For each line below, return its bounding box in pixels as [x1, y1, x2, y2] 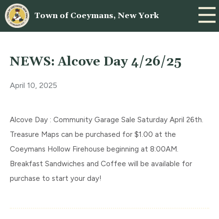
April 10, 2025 [10, 81, 57, 90]
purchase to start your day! [10, 174, 102, 183]
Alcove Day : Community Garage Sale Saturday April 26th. [10, 115, 203, 124]
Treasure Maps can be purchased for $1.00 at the [10, 130, 176, 139]
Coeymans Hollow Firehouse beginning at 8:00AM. [10, 145, 178, 153]
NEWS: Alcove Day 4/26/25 [10, 54, 181, 70]
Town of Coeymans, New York [34, 11, 159, 21]
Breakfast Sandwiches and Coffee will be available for [10, 159, 192, 168]
